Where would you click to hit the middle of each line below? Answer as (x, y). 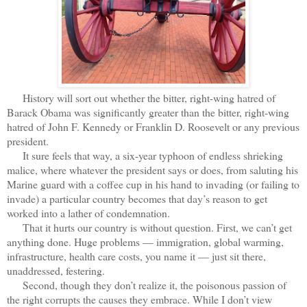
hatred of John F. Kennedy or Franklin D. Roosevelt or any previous (153, 126)
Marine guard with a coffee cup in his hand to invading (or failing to (153, 184)
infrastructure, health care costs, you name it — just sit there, (136, 256)
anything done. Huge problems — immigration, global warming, (145, 241)
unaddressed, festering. (56, 270)
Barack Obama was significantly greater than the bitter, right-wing (148, 112)
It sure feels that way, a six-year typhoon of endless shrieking (145, 155)
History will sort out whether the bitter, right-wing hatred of (141, 97)
